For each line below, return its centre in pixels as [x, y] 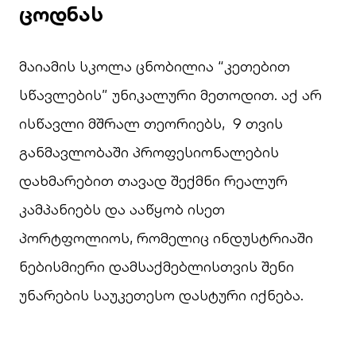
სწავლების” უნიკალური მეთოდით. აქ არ [170, 95]
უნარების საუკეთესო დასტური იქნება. [161, 295]
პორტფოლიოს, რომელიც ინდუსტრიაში [166, 238]
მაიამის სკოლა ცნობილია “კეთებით [155, 66]
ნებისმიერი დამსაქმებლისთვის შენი [157, 267]
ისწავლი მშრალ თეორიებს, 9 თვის [153, 124]
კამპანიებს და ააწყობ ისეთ [122, 209]
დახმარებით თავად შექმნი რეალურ [153, 181]
